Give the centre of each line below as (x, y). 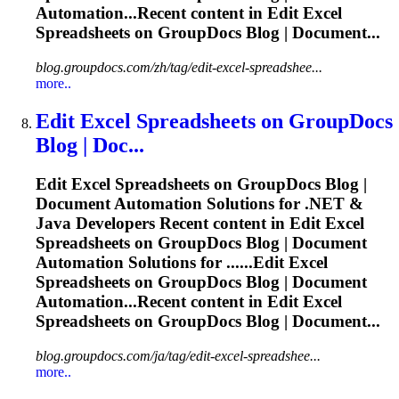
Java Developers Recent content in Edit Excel (200, 224)
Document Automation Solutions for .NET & (199, 204)
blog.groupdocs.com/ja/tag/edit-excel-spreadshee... (178, 356)
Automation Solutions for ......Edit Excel (182, 263)
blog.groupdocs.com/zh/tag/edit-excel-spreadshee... (179, 67)
